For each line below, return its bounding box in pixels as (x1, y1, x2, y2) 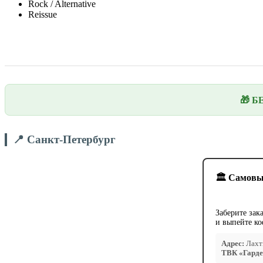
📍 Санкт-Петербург (13, 133, 116, 146)
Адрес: (221, 239, 244, 248)
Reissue (28, 9, 57, 20)
